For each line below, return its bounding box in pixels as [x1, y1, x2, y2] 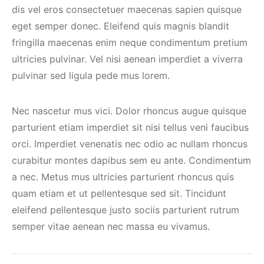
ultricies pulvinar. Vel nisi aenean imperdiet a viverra [12, 53, 243, 65]
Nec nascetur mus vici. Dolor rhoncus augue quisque [12, 105, 246, 117]
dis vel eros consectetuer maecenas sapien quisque [12, 4, 242, 15]
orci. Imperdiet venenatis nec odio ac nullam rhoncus [12, 138, 247, 150]
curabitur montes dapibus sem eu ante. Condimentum [12, 154, 251, 166]
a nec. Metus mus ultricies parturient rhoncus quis [12, 171, 234, 183]
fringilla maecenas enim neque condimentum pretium [12, 37, 247, 48]
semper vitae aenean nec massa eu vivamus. [12, 220, 210, 232]
